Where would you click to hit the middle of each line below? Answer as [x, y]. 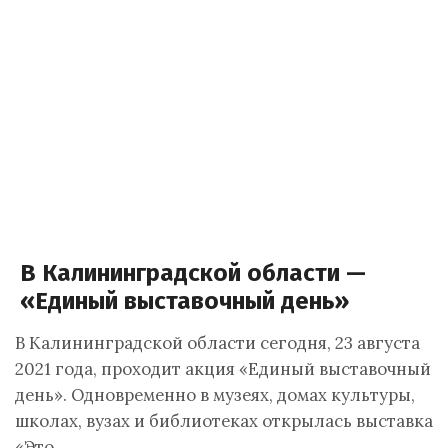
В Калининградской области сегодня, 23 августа [217, 343]
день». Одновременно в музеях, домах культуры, [215, 395]
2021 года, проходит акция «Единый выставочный [223, 369]
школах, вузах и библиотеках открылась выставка [224, 421]
